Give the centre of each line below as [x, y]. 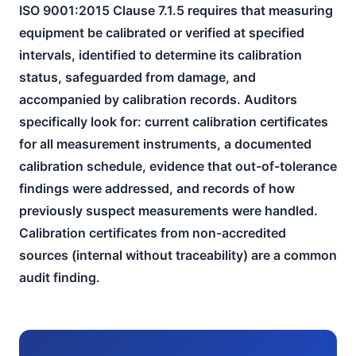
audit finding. [60, 277]
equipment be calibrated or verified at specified [162, 32]
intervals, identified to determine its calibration [161, 54]
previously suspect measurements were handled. [168, 210]
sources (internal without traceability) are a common [178, 255]
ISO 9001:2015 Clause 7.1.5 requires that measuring [176, 10]
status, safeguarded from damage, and [137, 77]
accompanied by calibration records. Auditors [158, 99]
